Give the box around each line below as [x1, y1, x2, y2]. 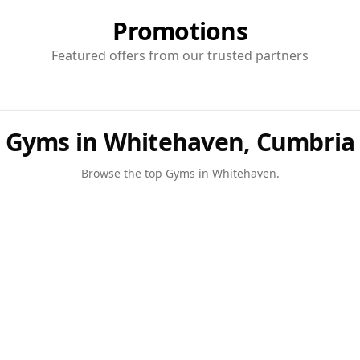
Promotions [112, 14, 247, 47]
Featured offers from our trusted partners [51, 47, 309, 64]
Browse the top [80, 166, 166, 181]
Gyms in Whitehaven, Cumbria [5, 125, 355, 158]
